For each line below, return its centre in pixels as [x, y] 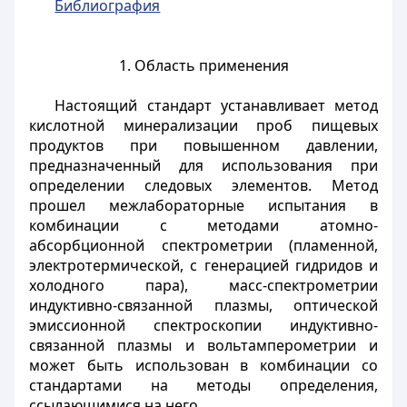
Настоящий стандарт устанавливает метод [216, 105]
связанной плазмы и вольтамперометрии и [203, 345]
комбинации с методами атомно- [203, 225]
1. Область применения [203, 65]
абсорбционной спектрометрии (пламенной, [203, 245]
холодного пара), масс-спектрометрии [203, 285]
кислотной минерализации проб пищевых [203, 125]
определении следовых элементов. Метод [203, 185]
